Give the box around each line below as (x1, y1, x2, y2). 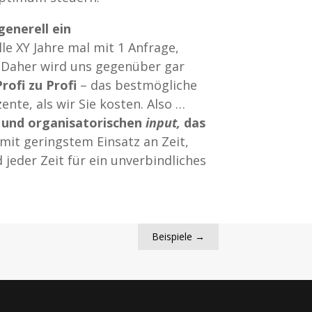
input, (146, 114, 181, 132)
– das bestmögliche (77, 77, 198, 94)
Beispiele (151, 230, 192, 244)
